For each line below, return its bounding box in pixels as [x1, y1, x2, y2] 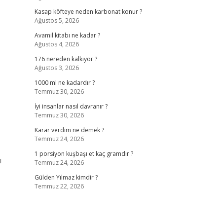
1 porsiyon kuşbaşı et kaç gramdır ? [34, 149, 133, 158]
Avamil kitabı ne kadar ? [34, 31, 100, 39]
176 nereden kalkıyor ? [34, 55, 97, 63]
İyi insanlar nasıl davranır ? [34, 102, 108, 110]
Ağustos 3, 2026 [34, 64, 79, 72]
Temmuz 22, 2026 [34, 182, 84, 190]
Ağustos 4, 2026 [34, 40, 79, 48]
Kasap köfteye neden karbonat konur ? [34, 7, 142, 16]
